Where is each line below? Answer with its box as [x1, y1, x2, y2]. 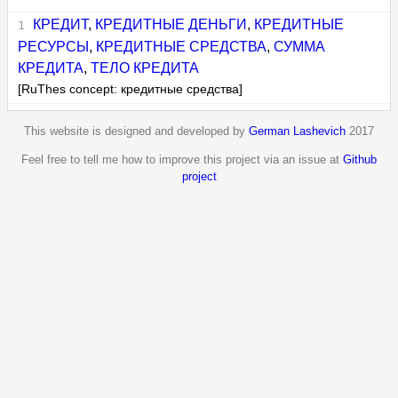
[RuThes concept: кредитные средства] [18, 83, 243, 97]
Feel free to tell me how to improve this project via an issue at [21, 152, 343, 166]
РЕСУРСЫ [18, 39, 90, 55]
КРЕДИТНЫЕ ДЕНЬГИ [94, 17, 247, 33]
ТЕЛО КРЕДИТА [91, 60, 200, 76]
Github [343, 152, 377, 166]
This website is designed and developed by [24, 123, 249, 138]
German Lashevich [249, 123, 346, 138]
